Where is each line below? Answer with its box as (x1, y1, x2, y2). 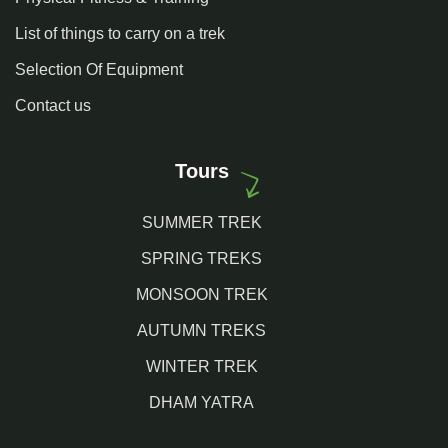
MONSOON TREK (135, 286, 268, 303)
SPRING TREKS (141, 250, 262, 267)
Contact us (15, 97, 91, 114)
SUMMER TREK (141, 214, 262, 231)
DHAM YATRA (149, 394, 254, 411)
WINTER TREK (145, 358, 258, 375)
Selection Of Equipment (15, 61, 183, 78)
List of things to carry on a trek (15, 25, 225, 42)
